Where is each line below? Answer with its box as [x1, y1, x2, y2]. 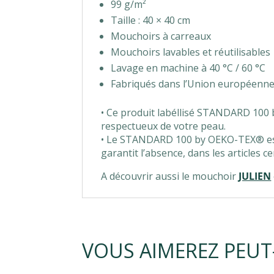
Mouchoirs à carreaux [111, 29, 212, 43]
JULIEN [239, 169, 272, 183]
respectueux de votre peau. [101, 119, 226, 133]
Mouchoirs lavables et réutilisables [111, 45, 271, 59]
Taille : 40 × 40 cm [111, 13, 191, 27]
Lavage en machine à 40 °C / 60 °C [111, 61, 266, 75]
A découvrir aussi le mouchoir [101, 169, 239, 183]
